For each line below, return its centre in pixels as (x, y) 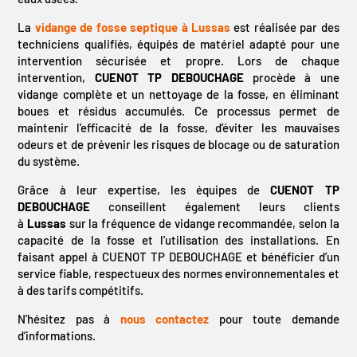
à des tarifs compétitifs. (81, 290)
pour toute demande (279, 318)
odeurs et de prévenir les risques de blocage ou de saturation (178, 144)
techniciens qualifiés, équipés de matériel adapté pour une (178, 43)
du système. (49, 161)
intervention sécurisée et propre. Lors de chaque (178, 60)
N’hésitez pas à (64, 318)
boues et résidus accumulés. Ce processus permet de (178, 110)
